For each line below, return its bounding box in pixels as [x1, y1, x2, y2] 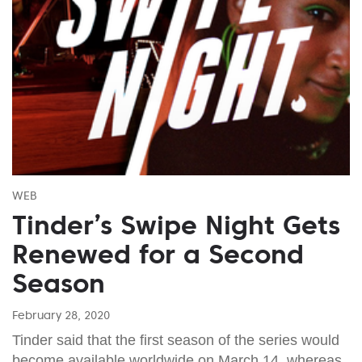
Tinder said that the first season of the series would [12, 331, 339, 348]
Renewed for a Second [12, 238, 304, 271]
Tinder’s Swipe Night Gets [12, 208, 340, 242]
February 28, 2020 [12, 307, 110, 322]
